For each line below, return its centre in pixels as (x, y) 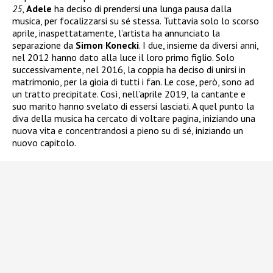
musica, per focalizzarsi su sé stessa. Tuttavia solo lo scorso (136, 21)
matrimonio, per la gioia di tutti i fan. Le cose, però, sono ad (133, 82)
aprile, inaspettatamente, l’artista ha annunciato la (116, 33)
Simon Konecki (107, 45)
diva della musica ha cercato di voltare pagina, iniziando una (134, 119)
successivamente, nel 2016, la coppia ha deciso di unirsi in (129, 70)
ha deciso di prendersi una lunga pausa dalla (142, 9)
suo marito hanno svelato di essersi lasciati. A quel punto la (133, 106)
